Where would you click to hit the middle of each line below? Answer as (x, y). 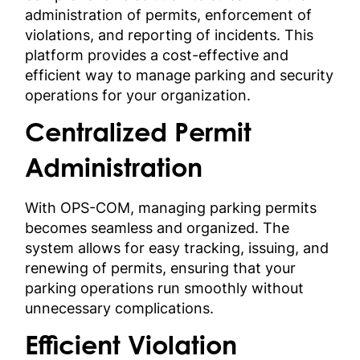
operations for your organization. (138, 95)
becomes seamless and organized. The (157, 227)
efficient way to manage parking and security (180, 75)
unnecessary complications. (120, 308)
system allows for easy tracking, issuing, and (177, 247)
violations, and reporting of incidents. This (170, 35)
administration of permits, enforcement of (169, 14)
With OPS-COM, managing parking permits (171, 207)
